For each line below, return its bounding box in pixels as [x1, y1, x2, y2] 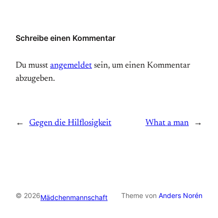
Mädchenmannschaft [40, 193, 108, 202]
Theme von [121, 191, 159, 200]
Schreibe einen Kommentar [16, 33, 115, 43]
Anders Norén [159, 191, 202, 200]
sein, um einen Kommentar [92, 61, 190, 71]
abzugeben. [16, 74, 55, 84]
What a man [145, 119, 189, 128]
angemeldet [50, 61, 92, 71]
